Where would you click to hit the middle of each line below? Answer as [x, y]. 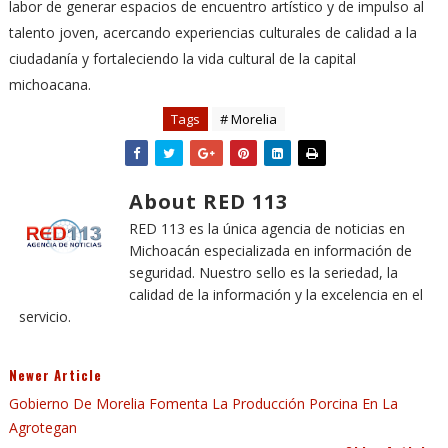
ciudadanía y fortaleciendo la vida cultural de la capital [182, 58]
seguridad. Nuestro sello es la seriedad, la [263, 272]
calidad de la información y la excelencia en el [275, 294]
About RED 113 [208, 201]
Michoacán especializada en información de [270, 250]
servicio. [44, 316]
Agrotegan [42, 427]
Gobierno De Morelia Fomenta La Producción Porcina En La [203, 403]
